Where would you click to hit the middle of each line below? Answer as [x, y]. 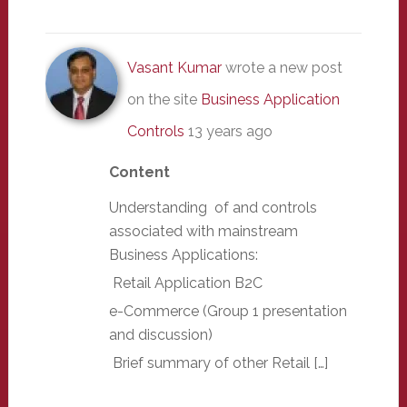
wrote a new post [282, 67]
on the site [164, 99]
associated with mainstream [203, 231]
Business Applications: [183, 254]
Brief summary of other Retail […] [218, 362]
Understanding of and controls [213, 207]
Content [139, 172]
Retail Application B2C [185, 283]
